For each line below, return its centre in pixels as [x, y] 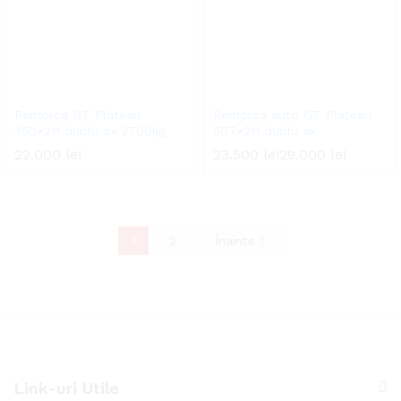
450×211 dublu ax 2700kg [90, 130]
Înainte [237, 240]
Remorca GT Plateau [77, 114]
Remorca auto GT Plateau [292, 114]
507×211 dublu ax [264, 130]
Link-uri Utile [66, 388]
